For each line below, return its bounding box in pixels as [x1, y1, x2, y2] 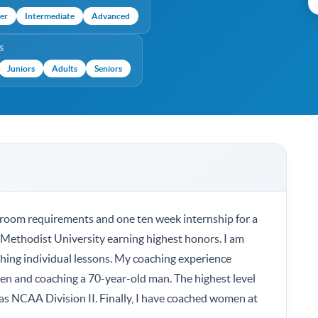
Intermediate [25, 11, 75, 21]
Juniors [7, 64, 35, 74]
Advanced [92, 11, 130, 21]
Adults [52, 64, 77, 74]
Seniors [94, 64, 122, 74]
